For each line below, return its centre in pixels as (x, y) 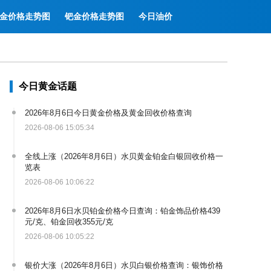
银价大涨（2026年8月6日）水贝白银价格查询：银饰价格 (124, 265)
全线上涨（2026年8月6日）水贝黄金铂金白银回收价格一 (124, 156)
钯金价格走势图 (94, 16)
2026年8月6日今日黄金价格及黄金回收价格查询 (108, 113)
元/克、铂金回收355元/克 (69, 221)
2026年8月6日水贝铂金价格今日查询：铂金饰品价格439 (122, 211)
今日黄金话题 (48, 86)
